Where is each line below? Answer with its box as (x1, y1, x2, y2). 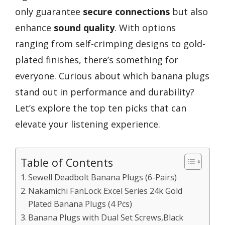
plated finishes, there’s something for (15, 54, 178, 66)
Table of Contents (21, 155, 113, 170)
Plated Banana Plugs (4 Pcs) (28, 198, 133, 209)
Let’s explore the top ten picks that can (15, 102, 186, 114)
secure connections (83, 6, 170, 18)
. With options (115, 22, 176, 34)
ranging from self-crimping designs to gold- (15, 38, 205, 50)
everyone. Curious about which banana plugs (15, 70, 209, 82)
